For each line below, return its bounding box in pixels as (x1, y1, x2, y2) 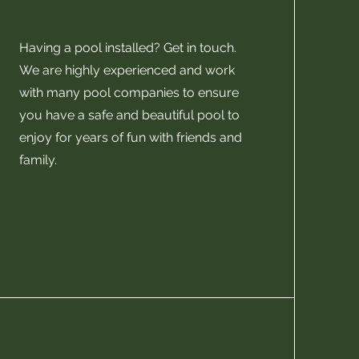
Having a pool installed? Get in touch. (19, 40, 237, 55)
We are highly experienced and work (19, 63, 236, 78)
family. (19, 152, 58, 167)
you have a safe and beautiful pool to (19, 107, 240, 123)
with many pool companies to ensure (19, 85, 240, 100)
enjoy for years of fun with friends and (19, 130, 243, 145)
